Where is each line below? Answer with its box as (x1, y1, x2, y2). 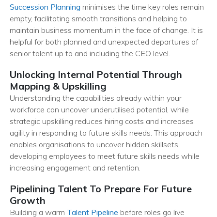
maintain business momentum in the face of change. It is (10, 25, 203, 35)
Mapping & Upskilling (10, 80, 107, 92)
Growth (10, 194, 48, 206)
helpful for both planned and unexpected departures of (10, 37, 198, 46)
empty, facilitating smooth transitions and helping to (10, 14, 187, 23)
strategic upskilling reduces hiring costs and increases (10, 116, 194, 126)
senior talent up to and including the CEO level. (10, 48, 172, 58)
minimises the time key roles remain (80, 2, 204, 12)
